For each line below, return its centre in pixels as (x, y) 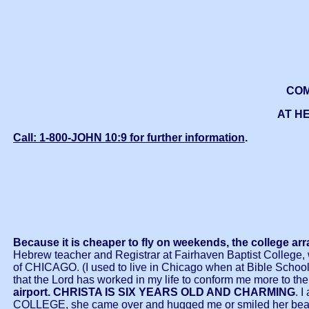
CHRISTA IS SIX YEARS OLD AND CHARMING (174, 292)
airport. (33, 292)
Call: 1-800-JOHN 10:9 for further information (129, 137)
